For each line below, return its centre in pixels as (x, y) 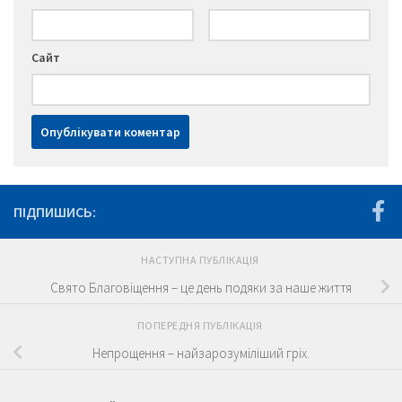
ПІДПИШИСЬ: (55, 212)
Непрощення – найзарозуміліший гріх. (201, 353)
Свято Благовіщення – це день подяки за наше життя (201, 287)
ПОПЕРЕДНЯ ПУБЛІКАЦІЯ (201, 326)
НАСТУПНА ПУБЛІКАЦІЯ (201, 260)
